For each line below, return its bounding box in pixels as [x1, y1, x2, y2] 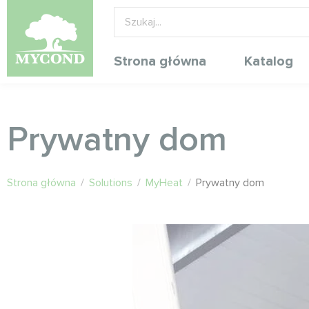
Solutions [89, 176, 132, 190]
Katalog [243, 52, 293, 70]
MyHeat [146, 176, 183, 190]
